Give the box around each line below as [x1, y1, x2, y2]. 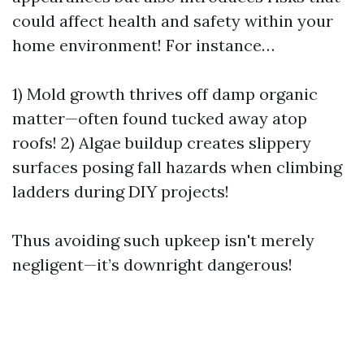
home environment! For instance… [12, 35, 275, 55]
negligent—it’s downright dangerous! [12, 254, 292, 275]
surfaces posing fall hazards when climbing [12, 157, 342, 177]
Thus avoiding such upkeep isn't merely [12, 230, 314, 250]
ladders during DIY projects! [12, 181, 229, 201]
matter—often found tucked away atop [12, 108, 307, 128]
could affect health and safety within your [12, 11, 333, 31]
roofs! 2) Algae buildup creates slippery [12, 132, 311, 153]
